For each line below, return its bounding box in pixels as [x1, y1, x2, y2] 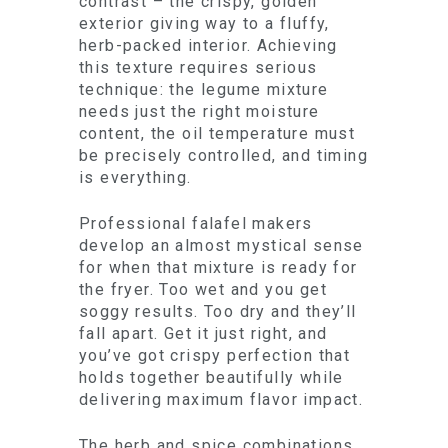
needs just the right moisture [79, 102, 320, 121]
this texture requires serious [79, 58, 318, 77]
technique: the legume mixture [79, 80, 329, 99]
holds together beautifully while [79, 368, 344, 387]
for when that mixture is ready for [79, 258, 358, 277]
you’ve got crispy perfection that [79, 346, 351, 365]
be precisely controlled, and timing [79, 146, 368, 165]
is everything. [79, 168, 192, 187]
